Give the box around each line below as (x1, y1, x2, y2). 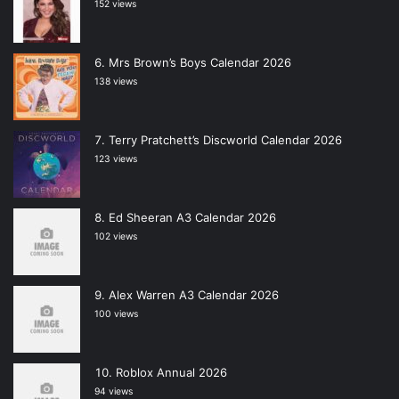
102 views (94, 231, 137, 243)
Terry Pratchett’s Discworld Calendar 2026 (109, 133, 342, 148)
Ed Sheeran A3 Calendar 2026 (109, 210, 276, 225)
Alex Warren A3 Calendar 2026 (109, 288, 279, 303)
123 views (94, 153, 137, 166)
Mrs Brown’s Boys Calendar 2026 (109, 55, 291, 70)
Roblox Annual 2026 (116, 365, 227, 380)
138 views (94, 76, 137, 88)
